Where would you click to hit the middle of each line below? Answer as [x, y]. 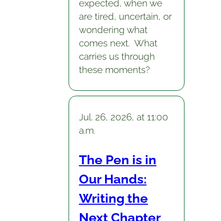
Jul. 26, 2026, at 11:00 [123, 117]
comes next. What [118, 43]
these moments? [114, 69]
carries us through [117, 56]
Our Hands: [112, 179]
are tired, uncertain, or [125, 16]
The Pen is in [117, 160]
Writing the [113, 198]
